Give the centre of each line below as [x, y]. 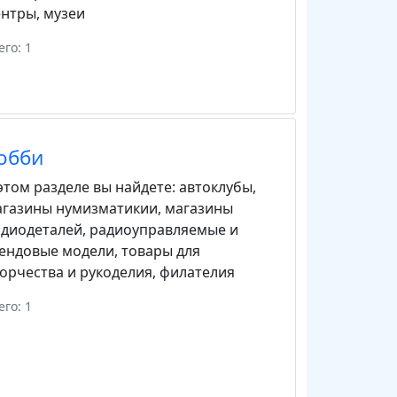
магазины [198, 208]
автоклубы [215, 187]
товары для [160, 251]
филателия [197, 272]
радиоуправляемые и [163, 230]
